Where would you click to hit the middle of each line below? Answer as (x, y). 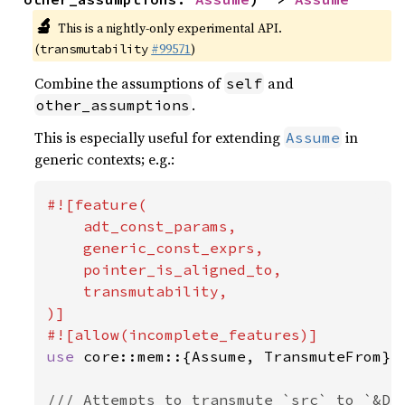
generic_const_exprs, (156, 248)
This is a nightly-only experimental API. (170, 28)
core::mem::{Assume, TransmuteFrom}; (242, 357)
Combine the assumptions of (130, 84)
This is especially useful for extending (160, 138)
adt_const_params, (142, 226)
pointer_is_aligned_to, (165, 270)
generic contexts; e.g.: (105, 160)
